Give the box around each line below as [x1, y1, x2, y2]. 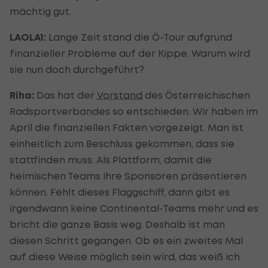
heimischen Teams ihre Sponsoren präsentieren [10, 169, 246, 182]
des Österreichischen [142, 89, 250, 101]
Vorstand [97, 89, 142, 101]
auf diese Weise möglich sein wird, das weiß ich [10, 250, 240, 263]
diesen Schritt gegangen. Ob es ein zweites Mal [10, 234, 243, 246]
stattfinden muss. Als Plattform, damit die [10, 153, 212, 166]
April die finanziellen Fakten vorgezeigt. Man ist [10, 121, 243, 133]
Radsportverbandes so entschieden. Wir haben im [10, 105, 258, 117]
